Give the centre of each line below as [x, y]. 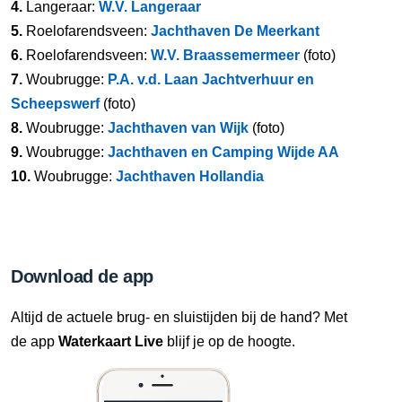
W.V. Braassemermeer [225, 55]
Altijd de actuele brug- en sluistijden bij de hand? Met [179, 317]
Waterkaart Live [111, 341]
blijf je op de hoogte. [229, 341]
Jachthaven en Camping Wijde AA [223, 152]
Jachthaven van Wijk [178, 127]
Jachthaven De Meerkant [235, 31]
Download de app [82, 276]
